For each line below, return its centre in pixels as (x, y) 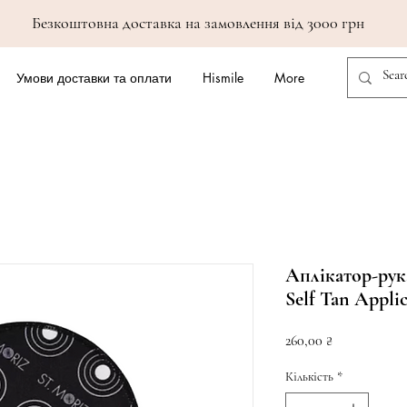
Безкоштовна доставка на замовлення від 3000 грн (198, 23)
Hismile (223, 78)
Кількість (309, 377)
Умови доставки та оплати (94, 78)
